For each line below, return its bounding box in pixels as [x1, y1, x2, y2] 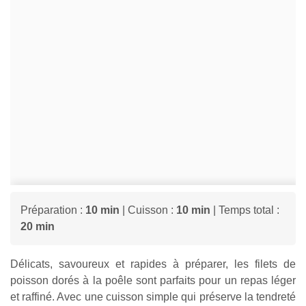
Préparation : [20, 204, 85, 216]
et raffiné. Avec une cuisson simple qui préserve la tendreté [10, 290, 296, 303]
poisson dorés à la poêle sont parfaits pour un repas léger [10, 274, 296, 286]
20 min [20, 220, 55, 232]
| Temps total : [210, 204, 279, 216]
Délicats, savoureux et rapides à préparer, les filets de [10, 258, 296, 270]
